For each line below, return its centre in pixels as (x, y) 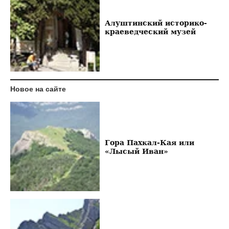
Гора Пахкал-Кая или (149, 142)
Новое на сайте (38, 89)
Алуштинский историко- (156, 22)
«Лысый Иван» (136, 151)
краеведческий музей (150, 31)
